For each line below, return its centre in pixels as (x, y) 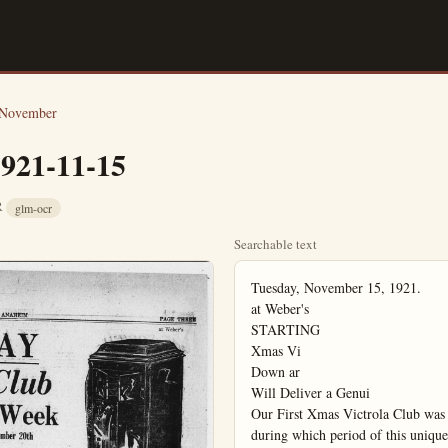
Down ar (275, 372)
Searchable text (275, 244)
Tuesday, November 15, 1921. (336, 288)
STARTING (285, 330)
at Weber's (280, 309)
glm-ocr (33, 208)
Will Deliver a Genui (310, 393)
